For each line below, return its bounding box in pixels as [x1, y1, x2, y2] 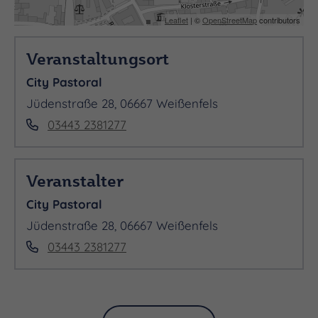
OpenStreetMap [202, 13, 257, 26]
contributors [257, 13, 300, 26]
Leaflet [165, 13, 188, 26]
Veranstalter [26, 169, 124, 191]
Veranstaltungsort [26, 47, 169, 69]
